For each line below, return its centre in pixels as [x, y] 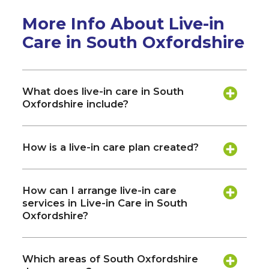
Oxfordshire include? [76, 104]
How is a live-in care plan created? [111, 147]
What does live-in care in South [103, 91]
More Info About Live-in [124, 24]
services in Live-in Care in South [105, 203]
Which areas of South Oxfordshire [110, 258]
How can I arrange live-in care [100, 190]
